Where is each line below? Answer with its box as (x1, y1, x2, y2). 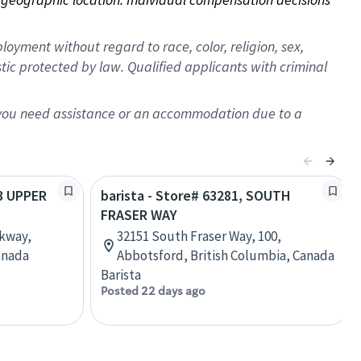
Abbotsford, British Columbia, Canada (117, 247, 334, 264)
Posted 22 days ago (101, 284, 205, 298)
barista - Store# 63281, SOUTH (101, 186, 291, 205)
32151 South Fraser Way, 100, (117, 227, 281, 245)
